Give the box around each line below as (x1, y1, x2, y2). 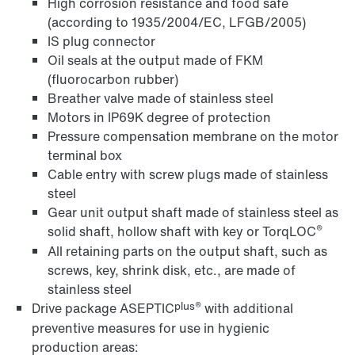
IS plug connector (48, 32, 155, 52)
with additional (201, 299, 293, 319)
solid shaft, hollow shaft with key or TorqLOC (48, 222, 316, 242)
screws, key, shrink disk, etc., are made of (48, 261, 296, 281)
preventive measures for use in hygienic (32, 319, 269, 338)
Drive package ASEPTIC (32, 299, 174, 319)
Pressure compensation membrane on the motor (48, 127, 338, 147)
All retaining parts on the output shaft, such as (48, 242, 327, 261)
